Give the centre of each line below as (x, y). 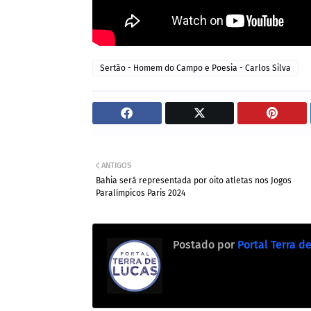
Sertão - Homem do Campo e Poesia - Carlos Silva (195, 68)
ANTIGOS (116, 165)
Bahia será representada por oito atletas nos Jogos (194, 180)
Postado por (204, 244)
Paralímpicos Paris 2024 (141, 193)
